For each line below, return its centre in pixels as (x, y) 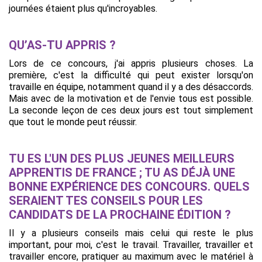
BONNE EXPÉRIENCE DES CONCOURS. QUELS (129, 187)
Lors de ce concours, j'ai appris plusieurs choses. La (131, 63)
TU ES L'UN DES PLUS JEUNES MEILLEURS (122, 158)
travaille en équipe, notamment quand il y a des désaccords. (131, 87)
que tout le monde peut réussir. (73, 122)
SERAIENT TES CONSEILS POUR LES (106, 201)
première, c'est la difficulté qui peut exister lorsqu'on (131, 75)
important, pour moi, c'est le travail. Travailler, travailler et (131, 245)
